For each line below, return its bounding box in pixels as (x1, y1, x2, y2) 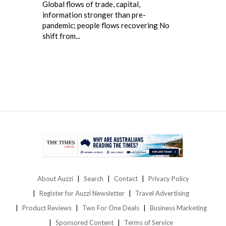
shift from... (42, 31, 80, 40)
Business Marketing (149, 204, 207, 212)
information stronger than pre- (42, 10, 146, 19)
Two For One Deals (82, 204, 139, 212)
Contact (114, 175, 138, 183)
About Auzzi (37, 175, 73, 183)
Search (83, 175, 103, 183)
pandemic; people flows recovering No (42, 20, 169, 30)
